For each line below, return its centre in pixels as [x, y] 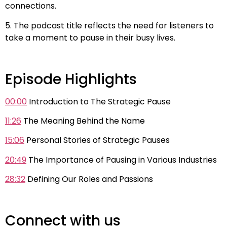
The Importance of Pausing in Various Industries [122, 160]
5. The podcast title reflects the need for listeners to [109, 25]
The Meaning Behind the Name [83, 121]
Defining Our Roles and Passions [89, 179]
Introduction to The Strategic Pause [99, 101]
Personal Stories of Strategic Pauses [97, 140]
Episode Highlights [71, 79]
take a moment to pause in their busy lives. [90, 37]
